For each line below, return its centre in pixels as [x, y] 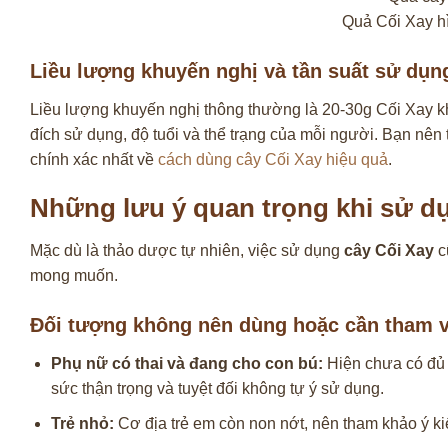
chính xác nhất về [94, 159]
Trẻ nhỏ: [82, 423]
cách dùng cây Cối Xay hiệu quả [273, 159]
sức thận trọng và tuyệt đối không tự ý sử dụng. [217, 388]
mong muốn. [74, 276]
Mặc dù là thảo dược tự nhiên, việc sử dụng [187, 251]
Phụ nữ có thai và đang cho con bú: [186, 363]
